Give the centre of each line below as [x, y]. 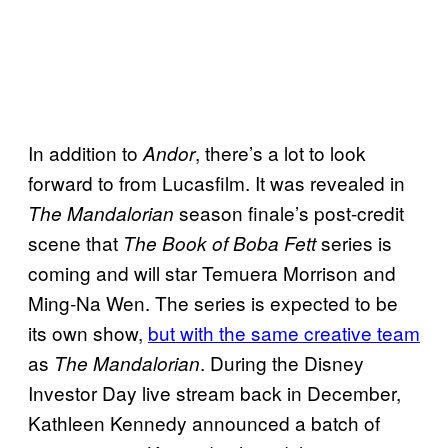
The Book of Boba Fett [222, 242]
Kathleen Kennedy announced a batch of [204, 422]
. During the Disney [282, 362]
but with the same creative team [284, 332]
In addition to [85, 152]
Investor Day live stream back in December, [214, 392]
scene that [75, 242]
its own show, [88, 332]
